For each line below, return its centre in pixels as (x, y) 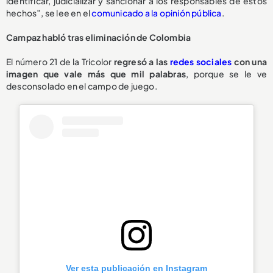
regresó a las (142, 61)
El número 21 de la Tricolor (60, 61)
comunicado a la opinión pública (157, 12)
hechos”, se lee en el (49, 12)
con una (249, 61)
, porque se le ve (227, 73)
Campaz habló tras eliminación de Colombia (99, 37)
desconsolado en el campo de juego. (82, 86)
